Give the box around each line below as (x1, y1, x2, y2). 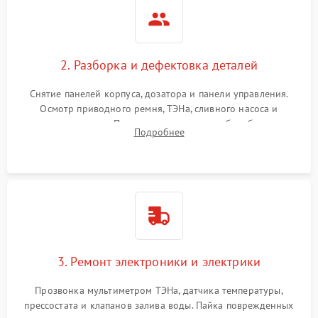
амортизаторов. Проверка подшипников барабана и (40, 117, 278, 130)
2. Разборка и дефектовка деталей (60, 57, 258, 73)
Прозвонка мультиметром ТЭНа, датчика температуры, (35, 284, 283, 297)
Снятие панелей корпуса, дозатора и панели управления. (29, 87, 289, 100)
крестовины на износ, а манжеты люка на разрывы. (43, 132, 275, 145)
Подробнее (133, 126, 185, 138)
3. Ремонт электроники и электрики (57, 253, 261, 270)
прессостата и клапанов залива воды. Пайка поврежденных (24, 299, 294, 312)
